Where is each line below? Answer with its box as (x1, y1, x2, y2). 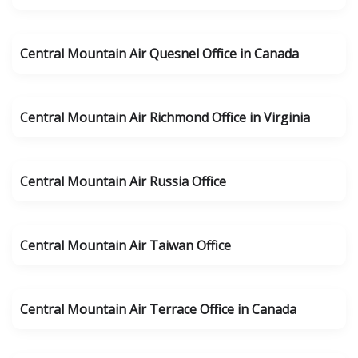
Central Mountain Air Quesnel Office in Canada (20, 45, 299, 62)
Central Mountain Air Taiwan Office (20, 237, 231, 254)
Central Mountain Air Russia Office (20, 173, 226, 190)
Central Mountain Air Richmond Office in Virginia (20, 109, 310, 126)
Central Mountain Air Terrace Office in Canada (20, 300, 296, 318)
